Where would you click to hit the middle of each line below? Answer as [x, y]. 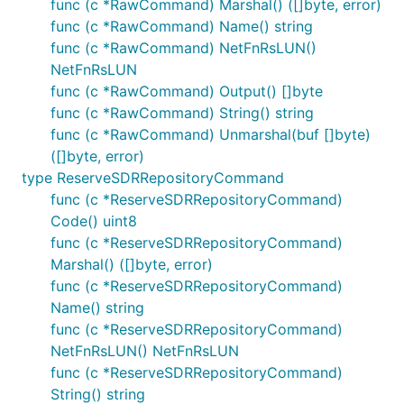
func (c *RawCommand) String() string [182, 113]
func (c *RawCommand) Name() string [182, 26]
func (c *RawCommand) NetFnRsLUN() [184, 48]
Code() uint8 [94, 221]
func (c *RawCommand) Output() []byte [187, 91]
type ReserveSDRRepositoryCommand [153, 178]
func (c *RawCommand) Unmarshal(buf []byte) [211, 134]
